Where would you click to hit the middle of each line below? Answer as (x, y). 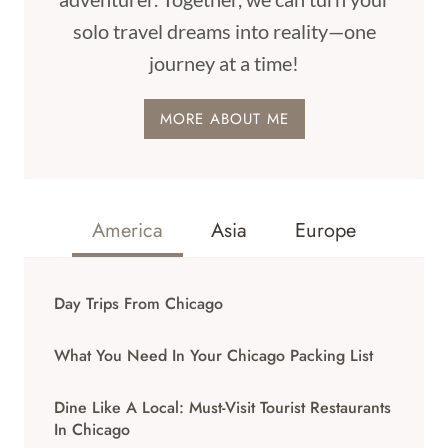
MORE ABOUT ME (224, 119)
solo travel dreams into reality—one (224, 31)
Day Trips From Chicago (138, 303)
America (127, 230)
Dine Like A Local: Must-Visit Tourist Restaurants (222, 407)
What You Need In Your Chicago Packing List (213, 355)
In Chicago (92, 429)
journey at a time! (224, 63)
